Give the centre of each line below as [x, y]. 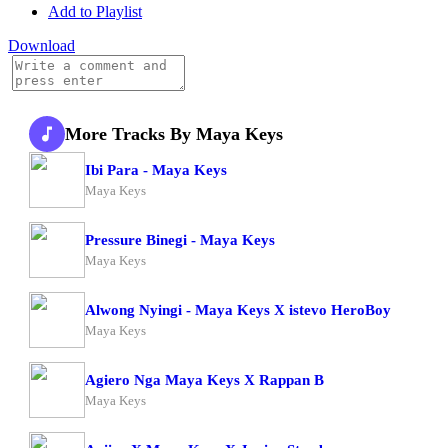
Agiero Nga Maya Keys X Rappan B [204, 379]
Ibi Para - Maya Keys [156, 169]
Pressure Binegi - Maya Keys [180, 239]
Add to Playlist [95, 11]
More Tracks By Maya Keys [174, 133]
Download [41, 45]
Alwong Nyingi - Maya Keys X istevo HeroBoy [238, 309]
